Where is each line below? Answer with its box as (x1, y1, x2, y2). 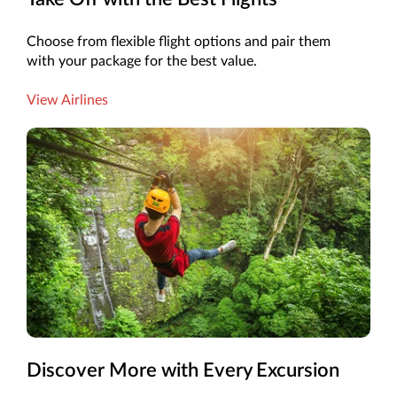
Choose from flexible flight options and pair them (27, 35, 331, 50)
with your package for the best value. (27, 54, 257, 69)
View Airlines (27, 93, 108, 108)
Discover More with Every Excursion (27, 360, 339, 380)
